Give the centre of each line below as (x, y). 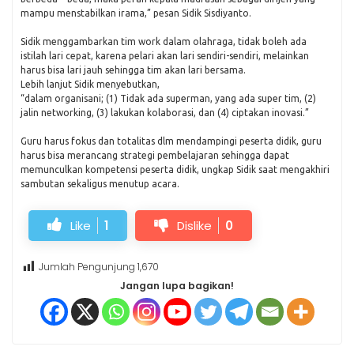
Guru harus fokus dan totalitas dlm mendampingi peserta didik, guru (171, 141)
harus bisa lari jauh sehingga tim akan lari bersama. (133, 70)
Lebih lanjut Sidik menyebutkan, (90, 84)
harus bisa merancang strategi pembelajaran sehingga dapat (155, 155)
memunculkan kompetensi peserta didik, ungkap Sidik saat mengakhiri (175, 169)
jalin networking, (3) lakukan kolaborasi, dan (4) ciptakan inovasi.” (165, 113)
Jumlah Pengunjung (87, 267)
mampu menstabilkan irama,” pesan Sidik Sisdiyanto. (136, 13)
